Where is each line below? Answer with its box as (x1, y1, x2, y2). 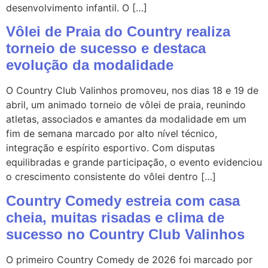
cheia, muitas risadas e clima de (6, 209, 224, 226)
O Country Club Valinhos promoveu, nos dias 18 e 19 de (6, 84, 258, 97)
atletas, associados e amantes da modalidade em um (6, 113, 246, 126)
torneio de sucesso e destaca (6, 40, 206, 57)
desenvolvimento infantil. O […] (6, 1, 147, 14)
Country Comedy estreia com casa (6, 192, 240, 209)
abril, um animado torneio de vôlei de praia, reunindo (6, 99, 246, 111)
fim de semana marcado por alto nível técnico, (6, 127, 217, 140)
